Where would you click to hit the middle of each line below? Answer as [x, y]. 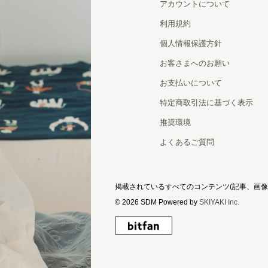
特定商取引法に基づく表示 [206, 102]
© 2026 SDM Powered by [157, 202]
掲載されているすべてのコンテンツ [172, 186]
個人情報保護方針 [191, 43]
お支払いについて [191, 83]
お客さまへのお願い [195, 63]
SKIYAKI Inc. [219, 202]
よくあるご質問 [187, 142]
